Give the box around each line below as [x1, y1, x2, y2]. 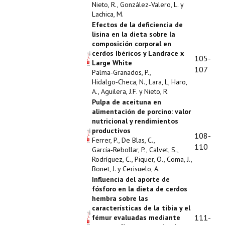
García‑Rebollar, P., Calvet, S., [92, 145, 178, 154]
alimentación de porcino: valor [92, 107, 191, 116]
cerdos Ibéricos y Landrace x [92, 49, 184, 58]
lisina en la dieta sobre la [92, 30, 175, 39]
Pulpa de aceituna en [92, 97, 161, 106]
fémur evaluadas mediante [92, 213, 180, 222]
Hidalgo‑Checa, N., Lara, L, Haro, [92, 77, 187, 86]
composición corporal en [92, 39, 171, 48]
